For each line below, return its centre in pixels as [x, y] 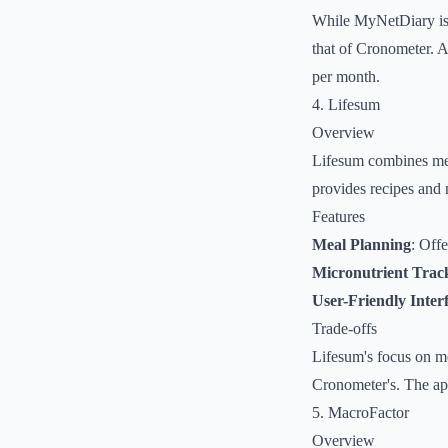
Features [338, 216]
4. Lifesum [346, 104]
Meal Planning [361, 244]
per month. [346, 76]
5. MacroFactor [360, 412]
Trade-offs [344, 328]
